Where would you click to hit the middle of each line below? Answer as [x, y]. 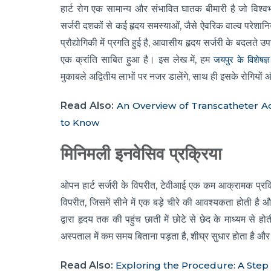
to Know [80, 123]
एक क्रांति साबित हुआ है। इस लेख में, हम [137, 60]
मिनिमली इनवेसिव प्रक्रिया [141, 154]
